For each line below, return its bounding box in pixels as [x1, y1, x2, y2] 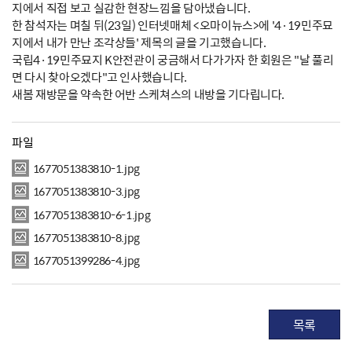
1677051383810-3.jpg [32, 183, 141, 200]
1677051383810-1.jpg [32, 159, 141, 176]
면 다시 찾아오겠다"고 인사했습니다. [12, 68, 187, 86]
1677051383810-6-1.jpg [32, 206, 151, 222]
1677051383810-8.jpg [32, 229, 141, 245]
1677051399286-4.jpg [32, 252, 141, 269]
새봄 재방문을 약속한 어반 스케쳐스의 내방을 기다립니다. [12, 85, 285, 103]
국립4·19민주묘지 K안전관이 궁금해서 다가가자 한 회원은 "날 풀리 [12, 50, 334, 68]
